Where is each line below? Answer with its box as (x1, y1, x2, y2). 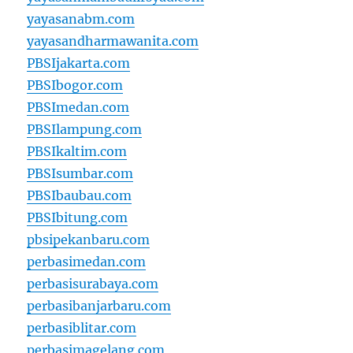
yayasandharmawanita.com (27, 33, 199, 50)
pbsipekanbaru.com (27, 232, 150, 248)
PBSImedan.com (27, 99, 130, 116)
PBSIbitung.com (27, 210, 128, 226)
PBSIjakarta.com (27, 55, 131, 72)
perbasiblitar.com (27, 320, 137, 336)
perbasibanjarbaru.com (27, 298, 172, 314)
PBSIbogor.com (27, 77, 124, 94)
